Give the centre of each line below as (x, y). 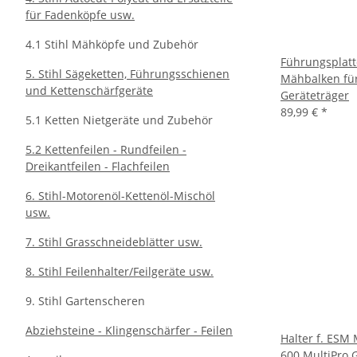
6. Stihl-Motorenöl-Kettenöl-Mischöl (120, 196)
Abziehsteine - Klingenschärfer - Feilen (129, 330)
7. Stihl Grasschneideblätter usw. (114, 242)
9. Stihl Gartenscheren (85, 301)
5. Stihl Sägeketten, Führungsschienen (127, 74)
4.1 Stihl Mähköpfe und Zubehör (112, 44)
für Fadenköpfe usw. (80, 15)
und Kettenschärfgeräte (89, 90)
